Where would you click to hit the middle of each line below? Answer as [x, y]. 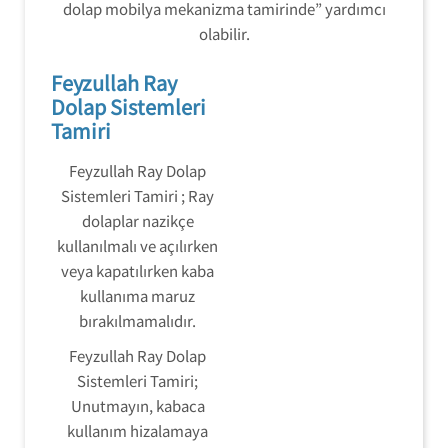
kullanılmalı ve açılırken [137, 245]
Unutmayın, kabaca [137, 405]
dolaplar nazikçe [137, 220]
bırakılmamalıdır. [137, 320]
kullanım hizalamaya [137, 430]
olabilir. [224, 33]
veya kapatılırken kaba [137, 270]
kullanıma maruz [137, 295]
